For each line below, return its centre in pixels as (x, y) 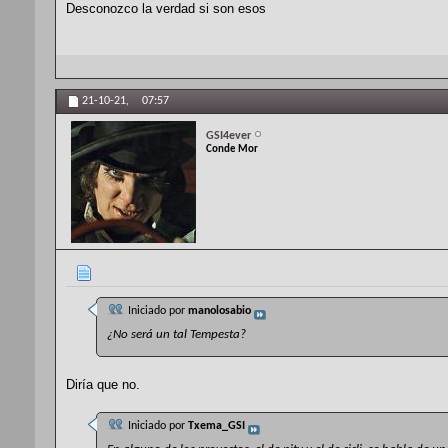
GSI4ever (228, 135)
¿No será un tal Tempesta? (176, 335)
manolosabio (219, 311)
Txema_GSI (216, 426)
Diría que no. (103, 385)
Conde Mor (232, 149)
